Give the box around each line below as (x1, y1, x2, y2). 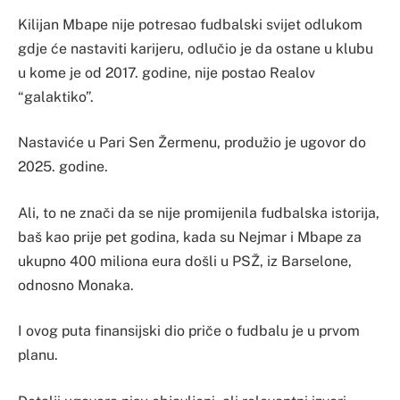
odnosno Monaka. (18, 276, 134, 294)
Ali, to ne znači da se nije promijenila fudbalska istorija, (18, 204, 379, 221)
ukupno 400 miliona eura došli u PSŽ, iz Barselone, (18, 252, 352, 270)
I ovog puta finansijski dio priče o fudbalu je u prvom (18, 322, 360, 340)
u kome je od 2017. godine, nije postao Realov (18, 63, 315, 81)
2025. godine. (18, 158, 108, 176)
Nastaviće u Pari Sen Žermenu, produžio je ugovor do (18, 134, 366, 152)
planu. (18, 346, 58, 364)
